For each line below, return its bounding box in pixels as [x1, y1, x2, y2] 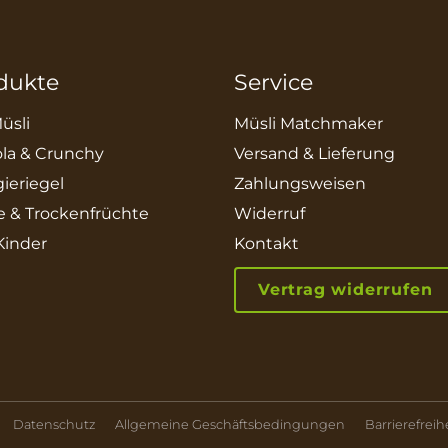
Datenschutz [13, 416, 95, 432]
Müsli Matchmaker [233, 113, 383, 133]
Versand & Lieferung [233, 143, 395, 163]
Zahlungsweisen [233, 173, 366, 193]
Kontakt [233, 233, 299, 253]
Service [233, 68, 313, 96]
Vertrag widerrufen [257, 279, 433, 299]
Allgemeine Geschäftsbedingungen [115, 416, 345, 432]
